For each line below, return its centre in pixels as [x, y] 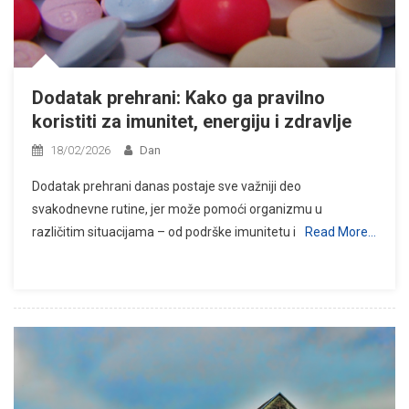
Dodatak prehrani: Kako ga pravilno [178, 97]
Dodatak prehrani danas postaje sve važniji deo [167, 186]
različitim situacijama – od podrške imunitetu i [164, 231]
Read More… [341, 231]
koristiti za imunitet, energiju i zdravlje [192, 121]
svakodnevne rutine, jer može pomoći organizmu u [177, 209]
